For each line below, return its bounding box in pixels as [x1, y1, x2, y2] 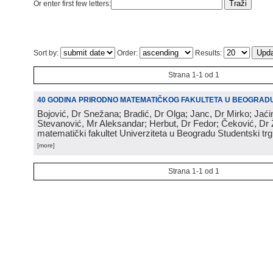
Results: [193, 49, 224, 57]
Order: [115, 49, 140, 57]
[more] [37, 142, 55, 149]
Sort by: [34, 49, 60, 57]
